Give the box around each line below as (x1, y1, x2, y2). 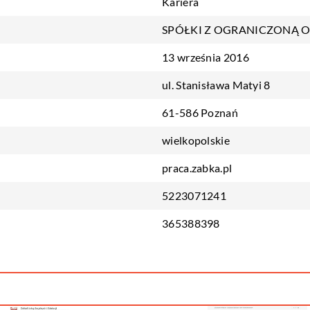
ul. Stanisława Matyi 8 (162, 78, 271, 91)
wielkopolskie (162, 134, 230, 147)
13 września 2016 (162, 51, 249, 64)
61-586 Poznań (162, 106, 238, 119)
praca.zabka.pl (162, 161, 232, 174)
